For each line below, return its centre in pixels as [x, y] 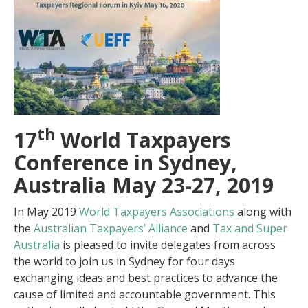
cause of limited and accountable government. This [145, 294]
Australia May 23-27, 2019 [144, 185]
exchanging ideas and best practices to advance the [146, 278]
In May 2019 [46, 212]
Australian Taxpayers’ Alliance [111, 228]
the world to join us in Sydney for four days [124, 261]
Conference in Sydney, [125, 163]
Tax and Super [250, 228]
